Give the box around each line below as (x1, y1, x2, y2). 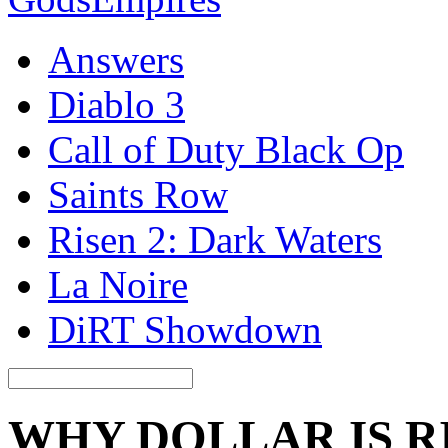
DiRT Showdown (48, 308, 322, 351)
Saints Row (48, 173, 228, 216)
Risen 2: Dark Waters (48, 218, 382, 261)
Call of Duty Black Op (48, 128, 404, 171)
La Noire (48, 263, 188, 306)
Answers (48, 38, 184, 81)
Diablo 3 (48, 83, 185, 126)
